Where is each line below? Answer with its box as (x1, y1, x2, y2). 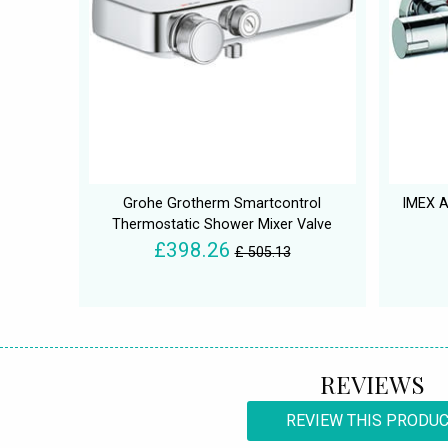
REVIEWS (319, 367, 425, 400)
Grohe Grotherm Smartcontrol (123, 194, 321, 212)
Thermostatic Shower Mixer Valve (112, 215, 332, 233)
